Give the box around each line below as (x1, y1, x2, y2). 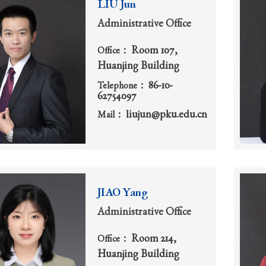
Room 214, (131, 233, 176, 245)
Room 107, (131, 45, 178, 56)
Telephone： (97, 82, 148, 92)
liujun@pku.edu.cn (126, 110, 207, 121)
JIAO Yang (97, 187, 148, 199)
